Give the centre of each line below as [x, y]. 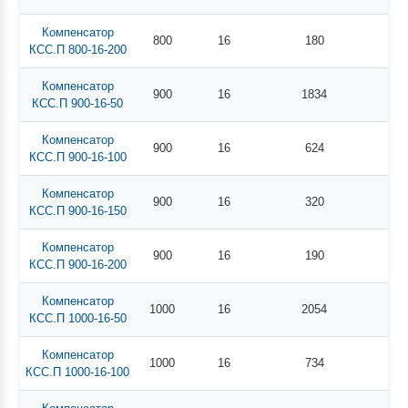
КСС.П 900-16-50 [78, 103]
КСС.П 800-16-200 [77, 49]
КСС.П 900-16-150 [77, 210]
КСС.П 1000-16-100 [78, 372]
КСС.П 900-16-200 [77, 264]
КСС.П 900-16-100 [77, 157]
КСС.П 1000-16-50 [77, 318]
